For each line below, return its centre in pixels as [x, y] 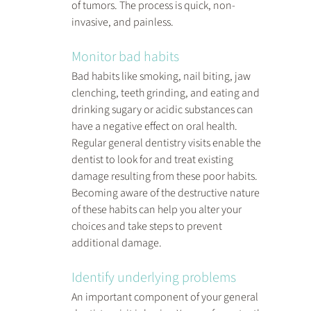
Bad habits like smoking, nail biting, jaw [162, 77]
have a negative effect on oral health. [155, 127]
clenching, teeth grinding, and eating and [166, 93]
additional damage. [116, 243]
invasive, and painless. [122, 23]
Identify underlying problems [153, 278]
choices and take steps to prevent [148, 227]
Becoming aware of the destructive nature [166, 193]
